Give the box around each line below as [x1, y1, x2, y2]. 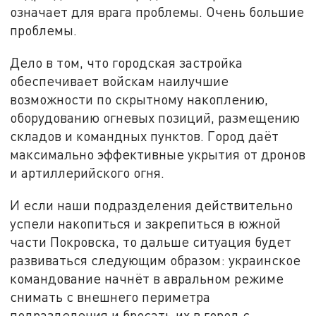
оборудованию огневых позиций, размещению [10, 109, 300, 126]
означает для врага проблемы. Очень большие [10, 4, 305, 20]
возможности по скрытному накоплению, [10, 90, 269, 107]
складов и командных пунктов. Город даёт [10, 127, 279, 144]
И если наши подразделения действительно [10, 196, 293, 213]
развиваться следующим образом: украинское [10, 251, 301, 268]
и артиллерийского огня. [10, 164, 165, 181]
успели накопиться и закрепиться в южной [10, 214, 281, 231]
